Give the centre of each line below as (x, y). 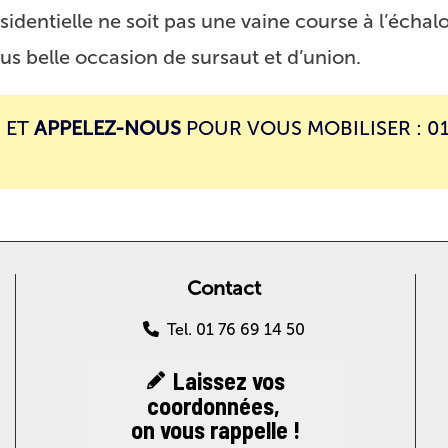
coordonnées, (215, 405)
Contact (223, 288)
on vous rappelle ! (215, 429)
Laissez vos (228, 380)
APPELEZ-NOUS (107, 128)
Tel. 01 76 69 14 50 (235, 329)
